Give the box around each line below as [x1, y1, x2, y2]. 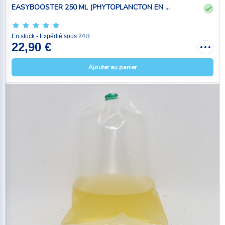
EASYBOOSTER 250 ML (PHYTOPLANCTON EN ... [12, 3, 170, 13]
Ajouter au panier [88, 63, 137, 71]
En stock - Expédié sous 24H [12, 32, 90, 40]
